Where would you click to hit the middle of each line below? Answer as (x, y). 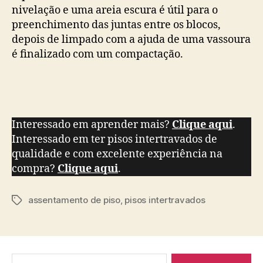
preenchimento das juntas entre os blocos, (116, 25)
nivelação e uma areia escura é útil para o (115, 11)
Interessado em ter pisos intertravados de (114, 140)
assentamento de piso (74, 200)
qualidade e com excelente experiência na (117, 154)
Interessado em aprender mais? (92, 125)
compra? (35, 169)
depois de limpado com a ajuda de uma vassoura (131, 40)
